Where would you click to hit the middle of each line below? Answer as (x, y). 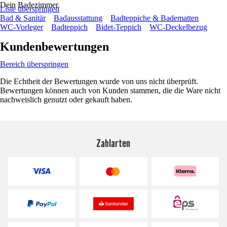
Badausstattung (78, 18)
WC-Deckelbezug (178, 27)
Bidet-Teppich (119, 27)
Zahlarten (113, 143)
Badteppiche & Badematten (155, 18)
